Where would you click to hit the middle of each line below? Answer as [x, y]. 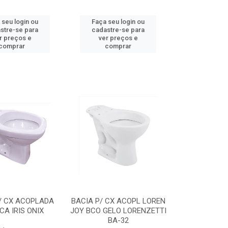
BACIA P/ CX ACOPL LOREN [118, 201]
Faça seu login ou [118, 22]
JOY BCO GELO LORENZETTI [118, 211]
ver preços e [118, 38]
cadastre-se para [118, 30]
